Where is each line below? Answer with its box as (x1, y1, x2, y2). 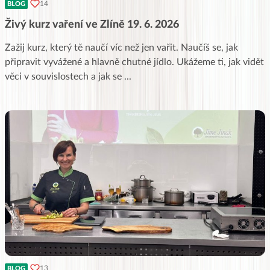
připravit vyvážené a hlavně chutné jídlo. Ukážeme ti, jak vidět (5, 57, 264, 67)
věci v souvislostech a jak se (5, 71, 124, 81)
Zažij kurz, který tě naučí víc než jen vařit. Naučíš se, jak (5, 42, 238, 52)
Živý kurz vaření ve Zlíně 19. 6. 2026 (5, 19, 179, 30)
